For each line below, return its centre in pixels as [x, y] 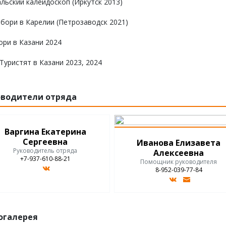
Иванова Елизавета [179, 143]
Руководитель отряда [45, 151]
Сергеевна [45, 142]
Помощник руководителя [179, 162]
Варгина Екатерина [45, 132]
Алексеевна [179, 153]
